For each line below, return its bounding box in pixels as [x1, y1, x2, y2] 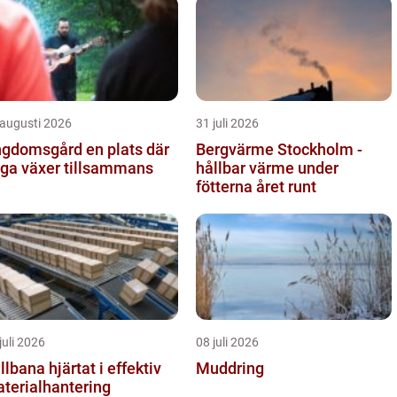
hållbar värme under [196, 159, 339, 177]
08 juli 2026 [196, 335, 259, 349]
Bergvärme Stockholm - [196, 140, 362, 159]
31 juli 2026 [196, 116, 259, 130]
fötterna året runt [196, 177, 316, 196]
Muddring [196, 359, 264, 378]
